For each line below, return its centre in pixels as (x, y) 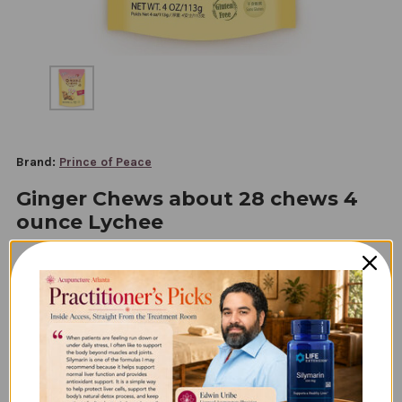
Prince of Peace (105, 162)
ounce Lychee (90, 222)
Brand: (36, 162)
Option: (60, 357)
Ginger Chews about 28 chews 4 (187, 198)
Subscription (81, 338)
